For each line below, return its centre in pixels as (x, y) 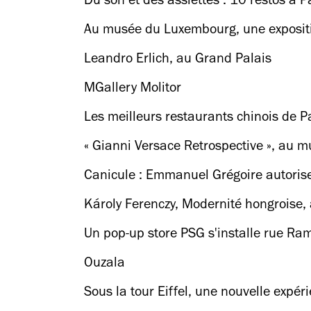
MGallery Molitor (133, 90)
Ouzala (104, 264)
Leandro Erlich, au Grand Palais (178, 60)
